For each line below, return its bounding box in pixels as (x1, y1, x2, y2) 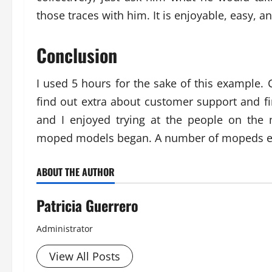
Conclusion (36, 41, 117, 69)
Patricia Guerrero (36, 194, 138, 216)
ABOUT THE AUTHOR (36, 164, 115, 179)
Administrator (36, 222, 93, 234)
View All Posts (49, 248, 120, 263)
